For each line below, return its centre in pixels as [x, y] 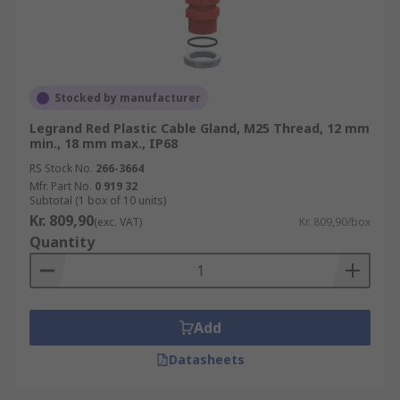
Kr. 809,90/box [335, 222]
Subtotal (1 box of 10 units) [98, 200]
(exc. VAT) [118, 222]
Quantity [62, 242]
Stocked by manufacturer [128, 98]
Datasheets [206, 359]
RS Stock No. [61, 168]
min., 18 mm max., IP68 [104, 143]
